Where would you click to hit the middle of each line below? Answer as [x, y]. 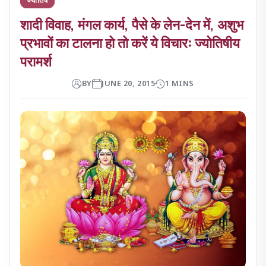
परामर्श [36, 61]
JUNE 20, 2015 [129, 84]
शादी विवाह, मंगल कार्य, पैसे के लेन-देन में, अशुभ [132, 24]
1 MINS [179, 84]
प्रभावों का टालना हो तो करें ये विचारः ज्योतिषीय [130, 42]
